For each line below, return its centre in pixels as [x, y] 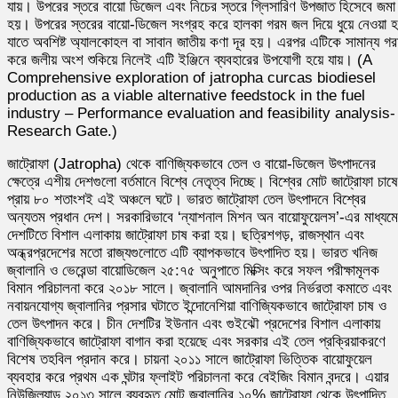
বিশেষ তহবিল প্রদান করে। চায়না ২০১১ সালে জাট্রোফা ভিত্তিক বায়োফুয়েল [190, 359]
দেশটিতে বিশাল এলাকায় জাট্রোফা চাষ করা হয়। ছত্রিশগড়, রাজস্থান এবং [186, 235]
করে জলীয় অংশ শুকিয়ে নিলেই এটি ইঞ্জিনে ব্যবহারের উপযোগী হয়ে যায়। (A [189, 60]
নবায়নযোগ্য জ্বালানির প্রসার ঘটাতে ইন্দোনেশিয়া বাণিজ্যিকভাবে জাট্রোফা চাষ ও [197, 306]
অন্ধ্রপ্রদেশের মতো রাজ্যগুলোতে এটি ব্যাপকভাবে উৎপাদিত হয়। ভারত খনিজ [192, 252]
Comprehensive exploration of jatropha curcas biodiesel [191, 77]
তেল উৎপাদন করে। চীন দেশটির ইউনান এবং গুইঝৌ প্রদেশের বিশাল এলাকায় [194, 323]
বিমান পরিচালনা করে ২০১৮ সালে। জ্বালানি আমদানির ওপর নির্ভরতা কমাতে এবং [199, 288]
